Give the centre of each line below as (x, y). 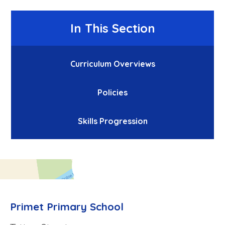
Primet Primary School (67, 206)
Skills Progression (113, 121)
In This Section (113, 28)
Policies (113, 93)
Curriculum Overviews (113, 64)
